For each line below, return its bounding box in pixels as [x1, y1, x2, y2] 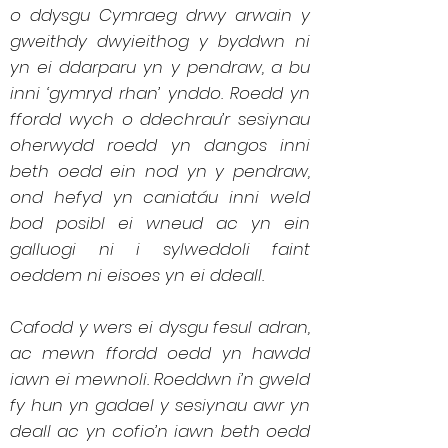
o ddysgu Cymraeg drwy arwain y [10, 3, 310, 27]
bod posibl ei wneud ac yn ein [10, 211, 310, 235]
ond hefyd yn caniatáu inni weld [10, 185, 310, 209]
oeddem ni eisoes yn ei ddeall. [10, 263, 264, 287]
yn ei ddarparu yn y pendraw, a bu [10, 55, 310, 79]
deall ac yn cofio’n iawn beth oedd [10, 419, 310, 443]
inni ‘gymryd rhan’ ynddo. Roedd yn [10, 81, 310, 105]
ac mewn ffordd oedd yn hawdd [10, 341, 310, 365]
